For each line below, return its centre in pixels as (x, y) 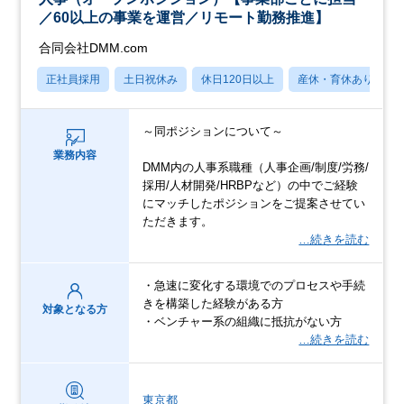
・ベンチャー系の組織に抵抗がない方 (243, 321)
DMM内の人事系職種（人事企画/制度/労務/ (256, 167)
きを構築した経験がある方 (213, 303)
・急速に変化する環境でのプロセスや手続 (254, 285)
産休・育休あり (336, 79)
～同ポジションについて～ (213, 131)
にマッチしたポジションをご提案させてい (254, 203)
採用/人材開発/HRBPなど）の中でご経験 (251, 185)
